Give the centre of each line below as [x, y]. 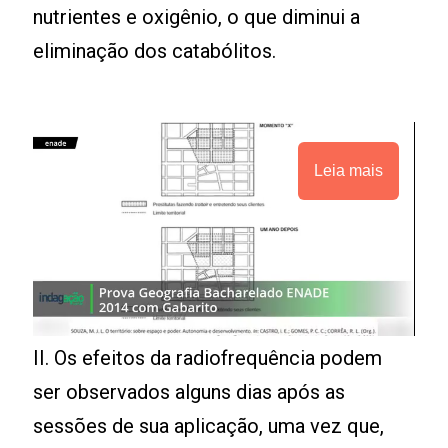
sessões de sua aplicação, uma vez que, [209, 426]
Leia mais [348, 170]
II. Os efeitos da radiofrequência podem [208, 358]
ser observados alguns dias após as [189, 392]
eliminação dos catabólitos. [155, 51]
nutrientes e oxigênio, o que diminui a [197, 17]
